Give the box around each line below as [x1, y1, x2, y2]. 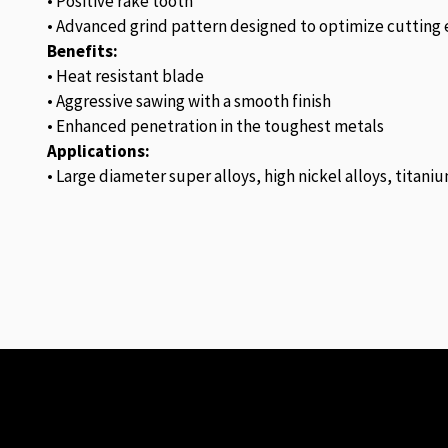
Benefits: [47, 40, 118, 62]
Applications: [47, 140, 150, 162]
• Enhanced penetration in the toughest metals [47, 115, 384, 137]
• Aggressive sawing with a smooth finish [47, 90, 331, 112]
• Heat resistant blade [47, 65, 204, 87]
